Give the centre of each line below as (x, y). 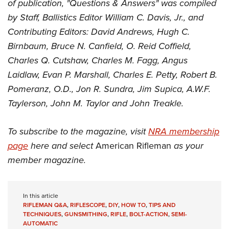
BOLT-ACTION (149, 214)
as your (187, 146)
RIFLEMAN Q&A (45, 205)
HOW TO (133, 205)
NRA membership (184, 132)
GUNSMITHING (86, 214)
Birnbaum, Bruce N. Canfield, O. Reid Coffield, (99, 46)
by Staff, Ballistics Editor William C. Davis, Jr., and (106, 18)
